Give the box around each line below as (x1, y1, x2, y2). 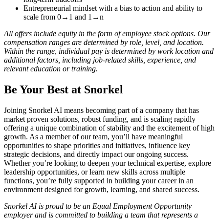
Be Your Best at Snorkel (4, 83, 123, 96)
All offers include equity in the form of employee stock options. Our (4, 29, 210, 38)
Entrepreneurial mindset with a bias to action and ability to (23, 3, 202, 12)
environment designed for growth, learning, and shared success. (4, 185, 199, 194)
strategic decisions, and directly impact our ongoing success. (4, 150, 189, 158)
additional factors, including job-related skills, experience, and (4, 55, 196, 64)
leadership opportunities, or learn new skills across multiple (4, 167, 185, 176)
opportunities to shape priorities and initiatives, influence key (4, 141, 190, 150)
